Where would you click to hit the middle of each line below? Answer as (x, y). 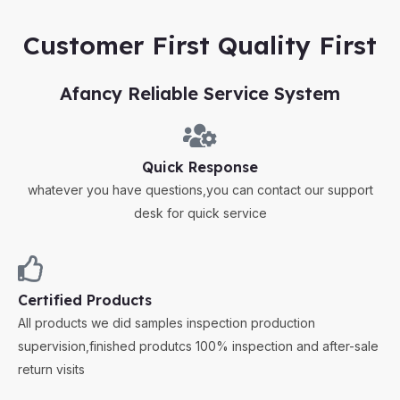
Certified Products (85, 300)
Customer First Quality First (200, 46)
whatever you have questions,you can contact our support (200, 189)
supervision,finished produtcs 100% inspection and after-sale (198, 346)
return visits (51, 369)
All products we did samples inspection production (167, 322)
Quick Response (200, 167)
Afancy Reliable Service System (200, 93)
